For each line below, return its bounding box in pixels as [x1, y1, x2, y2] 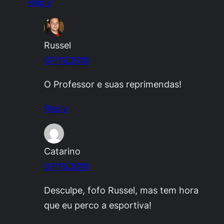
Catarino [44, 145, 80, 157]
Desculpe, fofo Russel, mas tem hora [44, 184, 198, 196]
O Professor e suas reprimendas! [44, 78, 181, 89]
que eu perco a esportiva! [44, 199, 151, 211]
